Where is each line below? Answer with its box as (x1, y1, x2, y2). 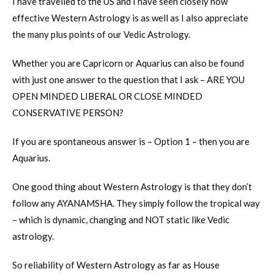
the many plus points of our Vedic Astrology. (12, 29, 190, 40)
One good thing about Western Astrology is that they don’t (12, 181, 252, 193)
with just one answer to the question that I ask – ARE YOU (12, 74, 245, 86)
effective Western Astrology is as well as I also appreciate (12, 12, 248, 24)
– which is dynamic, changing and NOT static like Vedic (12, 214, 229, 226)
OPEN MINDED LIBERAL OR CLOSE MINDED (12, 91, 202, 102)
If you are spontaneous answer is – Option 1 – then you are (12, 136, 250, 147)
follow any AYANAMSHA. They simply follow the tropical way (12, 198, 260, 209)
